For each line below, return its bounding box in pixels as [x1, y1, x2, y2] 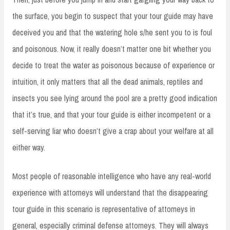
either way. [12, 141, 45, 153]
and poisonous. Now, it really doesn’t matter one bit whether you [12, 43, 211, 54]
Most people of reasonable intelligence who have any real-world [12, 170, 211, 182]
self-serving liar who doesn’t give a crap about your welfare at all [12, 125, 214, 137]
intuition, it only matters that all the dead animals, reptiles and [12, 75, 203, 87]
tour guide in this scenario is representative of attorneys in [12, 203, 195, 215]
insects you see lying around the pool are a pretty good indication [12, 92, 217, 104]
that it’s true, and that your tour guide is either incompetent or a [12, 108, 210, 120]
